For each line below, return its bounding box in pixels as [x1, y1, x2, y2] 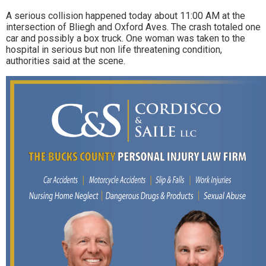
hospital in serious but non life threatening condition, [6, 43, 222, 55]
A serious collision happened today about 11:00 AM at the [6, 9, 245, 21]
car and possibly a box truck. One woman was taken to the [6, 32, 245, 44]
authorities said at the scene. [6, 55, 125, 66]
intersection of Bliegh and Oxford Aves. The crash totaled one [6, 21, 261, 33]
